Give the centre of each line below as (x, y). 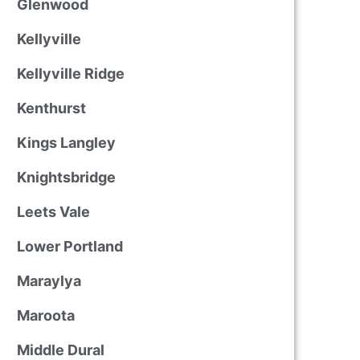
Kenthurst (51, 108)
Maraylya (49, 281)
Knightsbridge (66, 177)
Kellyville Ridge (70, 74)
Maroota (45, 315)
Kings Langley (66, 143)
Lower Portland (70, 246)
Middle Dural (60, 350)
